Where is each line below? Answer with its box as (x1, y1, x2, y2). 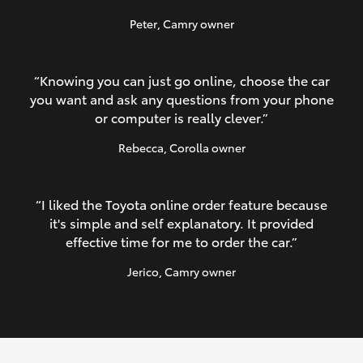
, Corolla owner (163, 139, 246, 156)
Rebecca (117, 139, 164, 156)
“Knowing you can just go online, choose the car (33, 70, 330, 90)
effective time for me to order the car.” (66, 232, 297, 251)
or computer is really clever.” (95, 108, 268, 127)
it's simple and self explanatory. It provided (49, 213, 314, 233)
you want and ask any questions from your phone (29, 89, 334, 109)
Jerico (127, 263, 159, 280)
